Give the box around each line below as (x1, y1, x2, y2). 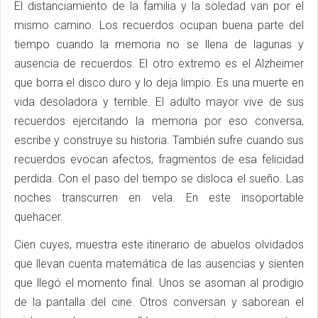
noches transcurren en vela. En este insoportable (14, 190, 304, 204)
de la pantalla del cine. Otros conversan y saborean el (14, 295, 304, 309)
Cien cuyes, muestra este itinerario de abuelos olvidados (14, 237, 304, 251)
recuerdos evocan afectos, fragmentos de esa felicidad (14, 152, 304, 166)
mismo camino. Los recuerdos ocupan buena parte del (14, 18, 304, 32)
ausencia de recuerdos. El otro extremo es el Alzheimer (14, 56, 304, 70)
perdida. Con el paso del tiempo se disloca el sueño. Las (14, 171, 304, 185)
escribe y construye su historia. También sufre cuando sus (14, 133, 304, 147)
